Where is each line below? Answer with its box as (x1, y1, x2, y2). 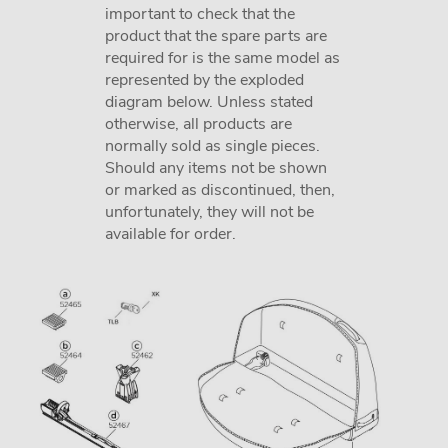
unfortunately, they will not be (105, 201, 314, 223)
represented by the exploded (105, 69, 304, 91)
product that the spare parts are (105, 25, 327, 47)
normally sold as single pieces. (105, 135, 320, 157)
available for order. (105, 223, 236, 245)
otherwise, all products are (105, 113, 292, 135)
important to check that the (105, 3, 295, 25)
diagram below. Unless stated (105, 91, 313, 113)
